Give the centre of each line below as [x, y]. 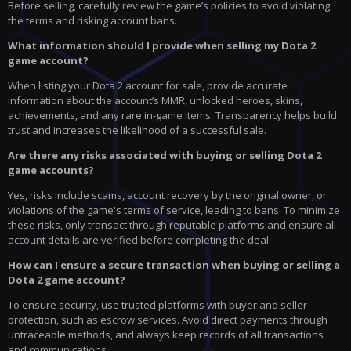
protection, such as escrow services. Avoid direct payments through [168, 320]
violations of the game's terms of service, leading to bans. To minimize [174, 210]
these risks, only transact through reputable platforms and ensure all [172, 225]
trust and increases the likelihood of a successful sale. [137, 130]
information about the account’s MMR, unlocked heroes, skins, [155, 101]
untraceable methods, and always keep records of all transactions [166, 335]
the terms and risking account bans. [92, 21]
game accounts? [51, 170]
